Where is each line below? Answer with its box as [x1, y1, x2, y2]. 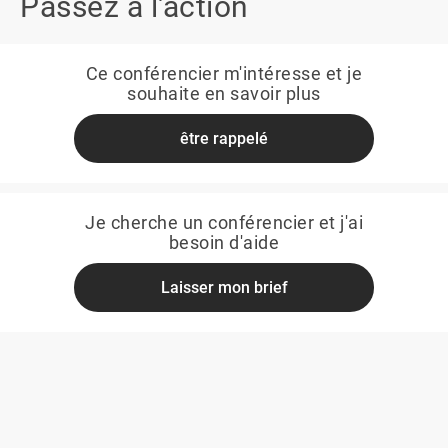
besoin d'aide [168, 232, 280, 253]
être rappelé [180, 129, 268, 148]
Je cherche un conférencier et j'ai [85, 212, 363, 233]
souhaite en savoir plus [127, 83, 321, 104]
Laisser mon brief [160, 278, 288, 297]
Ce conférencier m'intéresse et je [85, 63, 363, 84]
